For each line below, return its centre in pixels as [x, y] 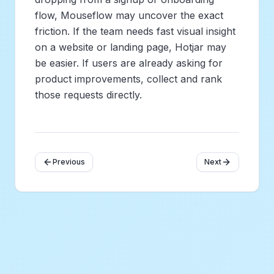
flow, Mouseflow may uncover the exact [129, 15]
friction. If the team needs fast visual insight [135, 31]
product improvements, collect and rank [128, 79]
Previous [69, 161]
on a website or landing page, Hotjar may [131, 47]
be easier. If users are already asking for [129, 63]
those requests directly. [88, 94]
